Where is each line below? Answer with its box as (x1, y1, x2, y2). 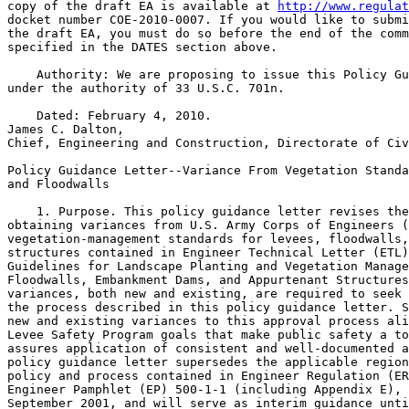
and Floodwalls (7, 177, 110, 191)
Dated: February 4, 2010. (7, 109, 212, 122)
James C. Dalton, (7, 122, 124, 136)
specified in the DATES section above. (7, 40, 278, 54)
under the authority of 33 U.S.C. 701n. (7, 81, 285, 95)
